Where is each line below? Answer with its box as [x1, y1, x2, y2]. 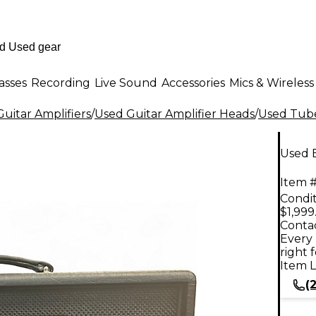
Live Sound [95, 75, 157, 90]
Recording [31, 75, 90, 90]
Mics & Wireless [229, 75, 314, 90]
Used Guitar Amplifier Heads [95, 107, 255, 121]
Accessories [162, 75, 225, 90]
